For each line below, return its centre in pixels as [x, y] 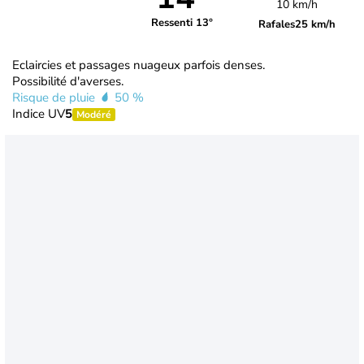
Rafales [277, 24]
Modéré [94, 114]
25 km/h [316, 24]
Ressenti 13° [182, 23]
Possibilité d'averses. [68, 81]
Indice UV [39, 113]
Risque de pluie [55, 97]
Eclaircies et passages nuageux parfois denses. [139, 65]
